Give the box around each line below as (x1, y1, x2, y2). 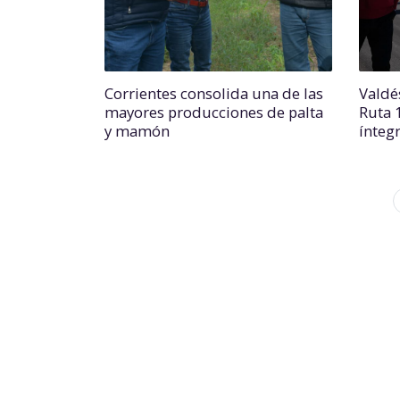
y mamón (104, 121, 170, 141)
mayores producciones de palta (104, 102, 323, 122)
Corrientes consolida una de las (104, 83, 323, 104)
